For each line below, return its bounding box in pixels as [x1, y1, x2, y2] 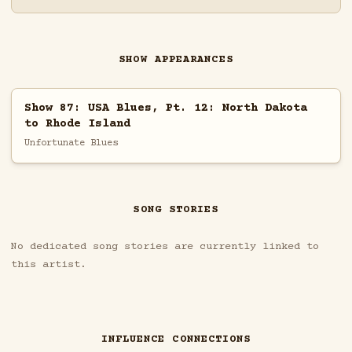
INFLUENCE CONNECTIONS [101, 333, 251, 346]
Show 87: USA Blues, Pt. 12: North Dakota [24, 101, 307, 115]
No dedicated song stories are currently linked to [10, 240, 319, 254]
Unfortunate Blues [24, 137, 118, 148]
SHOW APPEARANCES [119, 53, 233, 67]
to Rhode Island [24, 116, 130, 130]
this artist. [10, 258, 86, 272]
